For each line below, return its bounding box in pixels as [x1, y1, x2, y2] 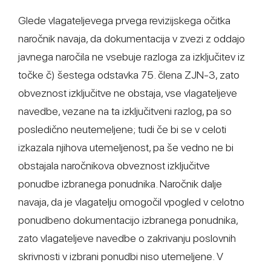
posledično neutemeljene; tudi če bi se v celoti [18, 123, 226, 135]
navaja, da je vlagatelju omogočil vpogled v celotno [18, 195, 244, 208]
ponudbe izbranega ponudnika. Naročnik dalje [18, 177, 222, 190]
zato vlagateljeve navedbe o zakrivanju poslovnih [18, 232, 236, 244]
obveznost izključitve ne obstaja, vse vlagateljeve [18, 87, 237, 99]
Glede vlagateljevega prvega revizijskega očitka [18, 14, 230, 27]
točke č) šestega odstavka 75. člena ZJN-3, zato [18, 68, 240, 81]
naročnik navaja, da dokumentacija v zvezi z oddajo [18, 32, 245, 45]
